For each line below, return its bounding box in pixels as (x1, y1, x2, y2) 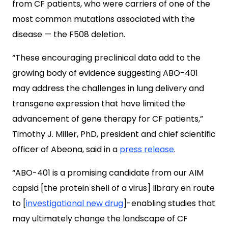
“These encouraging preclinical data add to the (12, 51, 201, 64)
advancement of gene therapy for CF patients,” (12, 112, 203, 125)
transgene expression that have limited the (12, 97, 185, 109)
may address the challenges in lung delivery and (12, 82, 204, 94)
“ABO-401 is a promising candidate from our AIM (12, 166, 204, 179)
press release (120, 143, 174, 155)
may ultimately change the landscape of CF (12, 212, 188, 224)
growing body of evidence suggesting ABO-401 (12, 67, 198, 79)
